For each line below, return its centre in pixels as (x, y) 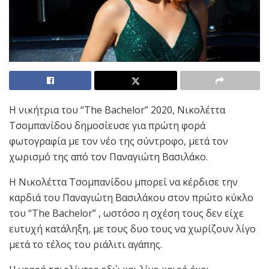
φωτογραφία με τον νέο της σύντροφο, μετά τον (119, 141)
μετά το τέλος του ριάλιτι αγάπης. (86, 245)
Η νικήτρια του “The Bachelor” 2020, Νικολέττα (117, 110)
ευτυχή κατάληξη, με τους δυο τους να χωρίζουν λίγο (132, 229)
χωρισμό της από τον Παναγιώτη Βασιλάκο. (108, 157)
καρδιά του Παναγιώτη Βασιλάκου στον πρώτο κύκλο (131, 198)
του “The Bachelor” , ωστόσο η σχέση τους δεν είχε (126, 213)
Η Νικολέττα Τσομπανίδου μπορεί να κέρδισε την (123, 182)
